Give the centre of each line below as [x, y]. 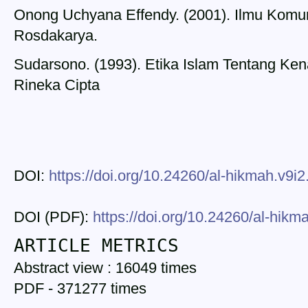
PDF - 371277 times [80, 289]
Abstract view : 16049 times [105, 268]
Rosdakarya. [56, 36]
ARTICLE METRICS [96, 245]
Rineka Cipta [57, 85]
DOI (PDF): [53, 217]
